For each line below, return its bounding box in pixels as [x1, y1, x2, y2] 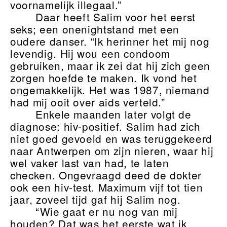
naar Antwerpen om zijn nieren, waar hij [10, 143, 214, 159]
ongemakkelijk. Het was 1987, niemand [10, 82, 210, 98]
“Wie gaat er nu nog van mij [35, 204, 178, 219]
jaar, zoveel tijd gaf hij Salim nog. [10, 192, 181, 207]
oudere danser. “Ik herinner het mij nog [10, 33, 210, 49]
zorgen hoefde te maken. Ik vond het [10, 70, 197, 86]
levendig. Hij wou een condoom [10, 46, 170, 61]
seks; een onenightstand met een [10, 21, 180, 37]
